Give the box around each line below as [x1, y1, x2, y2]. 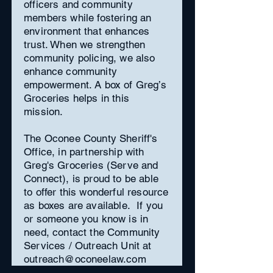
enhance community [24, 65, 117, 77]
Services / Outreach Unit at [24, 239, 152, 252]
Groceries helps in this [24, 92, 129, 104]
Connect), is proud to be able [24, 172, 158, 185]
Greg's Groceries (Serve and [24, 159, 158, 171]
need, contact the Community [24, 226, 160, 238]
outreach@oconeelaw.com [24, 253, 146, 265]
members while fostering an [24, 12, 152, 24]
